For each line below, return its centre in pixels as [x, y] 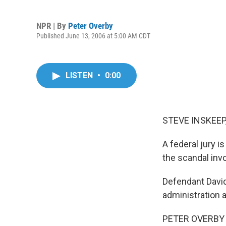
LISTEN [80, 75]
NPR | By [52, 25]
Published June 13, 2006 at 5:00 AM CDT [93, 36]
